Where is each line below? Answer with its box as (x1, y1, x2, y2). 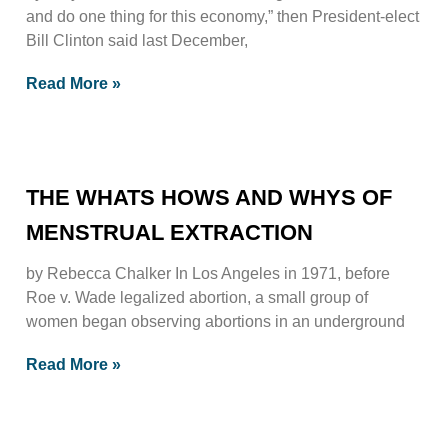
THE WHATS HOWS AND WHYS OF (26, 184, 392, 210)
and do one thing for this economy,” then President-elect (26, 7, 419, 25)
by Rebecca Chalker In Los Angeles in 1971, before (26, 264, 390, 282)
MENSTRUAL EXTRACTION (26, 219, 313, 245)
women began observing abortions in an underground (26, 312, 405, 330)
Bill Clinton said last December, (26, 31, 248, 49)
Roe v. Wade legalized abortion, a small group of (26, 288, 368, 306)
